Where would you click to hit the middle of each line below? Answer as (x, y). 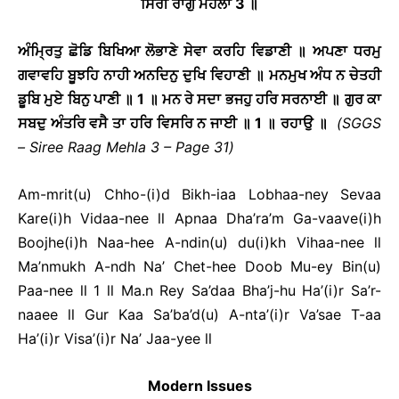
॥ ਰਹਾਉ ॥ (299, 123)
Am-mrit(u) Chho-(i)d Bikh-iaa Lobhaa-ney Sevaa (199, 194)
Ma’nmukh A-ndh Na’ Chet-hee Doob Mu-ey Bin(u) (199, 266)
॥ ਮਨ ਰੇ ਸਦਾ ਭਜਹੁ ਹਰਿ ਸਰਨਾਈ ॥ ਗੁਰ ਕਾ (265, 99)
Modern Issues (199, 386)
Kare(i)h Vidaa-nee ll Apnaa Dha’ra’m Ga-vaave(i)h (199, 218)
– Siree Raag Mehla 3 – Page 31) (126, 147)
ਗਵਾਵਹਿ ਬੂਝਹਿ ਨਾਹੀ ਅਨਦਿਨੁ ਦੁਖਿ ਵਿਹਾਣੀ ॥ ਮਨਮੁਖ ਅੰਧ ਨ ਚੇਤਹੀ (199, 75)
